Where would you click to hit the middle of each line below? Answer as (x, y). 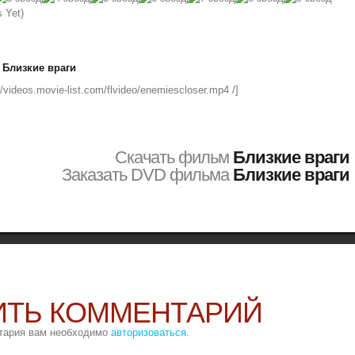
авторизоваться (148, 332)
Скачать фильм (174, 157)
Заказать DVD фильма (147, 175)
